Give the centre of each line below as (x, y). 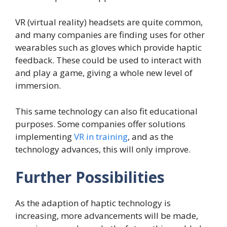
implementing (45, 136)
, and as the (150, 136)
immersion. (38, 86)
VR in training (101, 136)
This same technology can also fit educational (106, 111)
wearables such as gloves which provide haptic (108, 48)
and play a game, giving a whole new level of (104, 73)
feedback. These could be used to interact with (108, 60)
